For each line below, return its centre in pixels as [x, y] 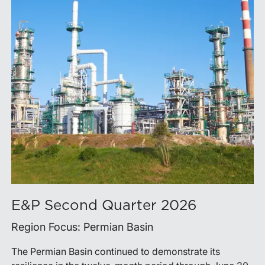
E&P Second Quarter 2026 [104, 206]
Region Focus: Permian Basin [82, 227]
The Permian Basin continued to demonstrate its [115, 251]
